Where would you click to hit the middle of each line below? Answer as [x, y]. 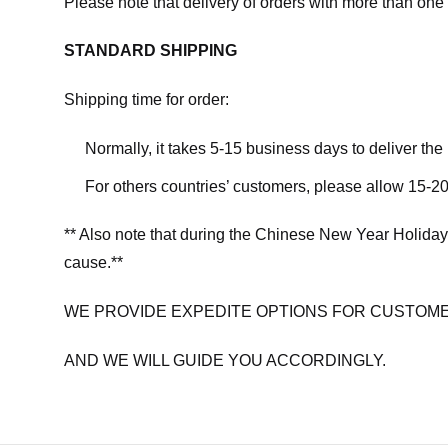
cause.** [93, 263]
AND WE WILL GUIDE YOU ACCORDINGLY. [225, 360]
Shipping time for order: [146, 100]
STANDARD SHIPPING [150, 51]
